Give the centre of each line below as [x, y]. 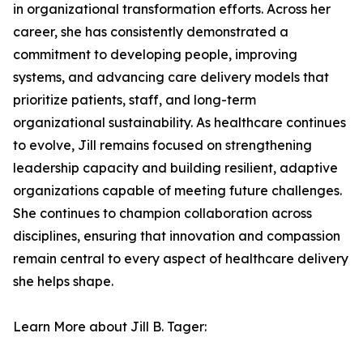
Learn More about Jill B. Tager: [110, 327]
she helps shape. [63, 281]
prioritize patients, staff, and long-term [135, 100]
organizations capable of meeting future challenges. [177, 190]
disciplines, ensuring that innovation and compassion [177, 236]
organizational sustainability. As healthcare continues [179, 122]
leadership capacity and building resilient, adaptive [175, 168]
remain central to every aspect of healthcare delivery [181, 258]
